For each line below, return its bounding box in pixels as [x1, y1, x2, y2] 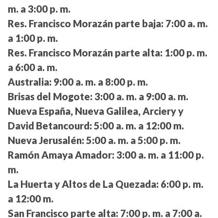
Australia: [8, 75, 52, 88]
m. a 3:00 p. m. [8, 2, 71, 15]
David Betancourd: [8, 119, 92, 131]
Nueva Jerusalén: [8, 134, 84, 146]
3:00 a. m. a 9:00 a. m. [92, 90, 188, 102]
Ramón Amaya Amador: [8, 148, 114, 161]
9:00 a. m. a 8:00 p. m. [52, 75, 148, 88]
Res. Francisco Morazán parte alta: [8, 46, 163, 58]
